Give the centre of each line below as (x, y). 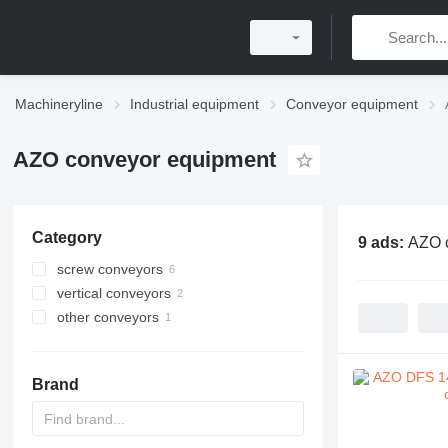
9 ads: (382, 242)
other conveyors (107, 317)
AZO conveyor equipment (144, 159)
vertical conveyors (113, 293)
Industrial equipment (194, 104)
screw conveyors (109, 269)
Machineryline (59, 104)
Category (66, 237)
